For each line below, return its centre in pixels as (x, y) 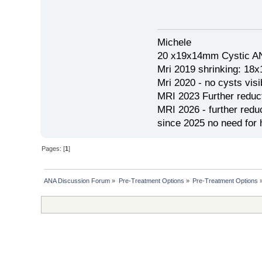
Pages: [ (54, 149)
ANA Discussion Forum (77, 181)
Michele (174, 43)
